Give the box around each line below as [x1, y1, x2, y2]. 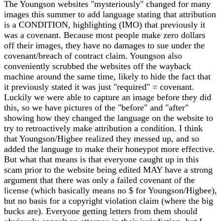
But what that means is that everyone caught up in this [4, 154, 199, 164]
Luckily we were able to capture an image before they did [4, 92, 211, 102]
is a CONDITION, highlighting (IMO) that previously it [4, 20, 205, 30]
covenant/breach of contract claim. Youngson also [4, 51, 182, 61]
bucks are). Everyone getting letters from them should [4, 206, 197, 216]
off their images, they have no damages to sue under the [4, 40, 205, 50]
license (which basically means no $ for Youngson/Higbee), [4, 185, 217, 195]
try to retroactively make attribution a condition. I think [4, 123, 203, 133]
